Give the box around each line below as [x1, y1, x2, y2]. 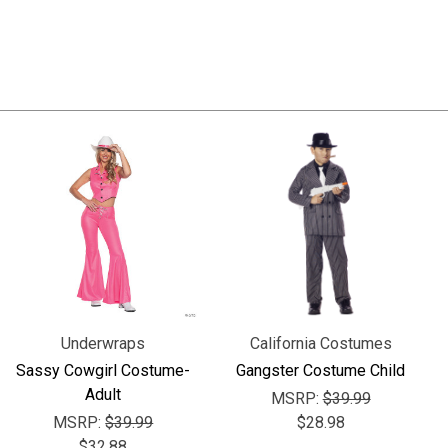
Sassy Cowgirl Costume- [16, 361, 191, 381]
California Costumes [249, 334, 392, 354]
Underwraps [61, 334, 146, 354]
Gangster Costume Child [236, 361, 406, 381]
